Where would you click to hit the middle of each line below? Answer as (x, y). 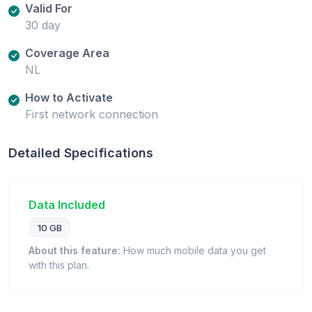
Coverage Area (67, 53)
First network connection (92, 114)
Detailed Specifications (81, 153)
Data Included (67, 204)
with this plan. (59, 265)
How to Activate (69, 97)
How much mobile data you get (193, 251)
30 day (43, 25)
